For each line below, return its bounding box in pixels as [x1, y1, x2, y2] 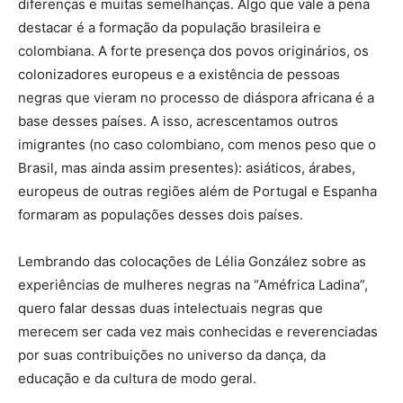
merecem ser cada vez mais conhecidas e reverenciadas [18, 322, 378, 340]
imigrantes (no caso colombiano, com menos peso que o [18, 135, 376, 153]
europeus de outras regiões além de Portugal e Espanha [18, 182, 377, 200]
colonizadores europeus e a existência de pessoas [18, 65, 340, 83]
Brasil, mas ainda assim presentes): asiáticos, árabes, [18, 158, 355, 176]
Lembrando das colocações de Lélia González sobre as [18, 252, 366, 270]
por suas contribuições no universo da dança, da [18, 345, 326, 363]
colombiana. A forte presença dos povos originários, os [18, 41, 369, 59]
